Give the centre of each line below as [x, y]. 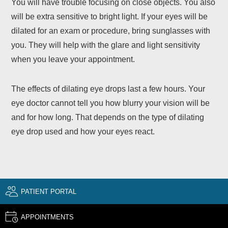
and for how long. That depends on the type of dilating [108, 118]
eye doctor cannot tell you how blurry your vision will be [111, 103]
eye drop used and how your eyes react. [83, 132]
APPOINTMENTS [47, 217]
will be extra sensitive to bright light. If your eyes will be [110, 17]
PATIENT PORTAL [49, 191]
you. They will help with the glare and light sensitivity [106, 45]
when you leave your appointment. [73, 60]
